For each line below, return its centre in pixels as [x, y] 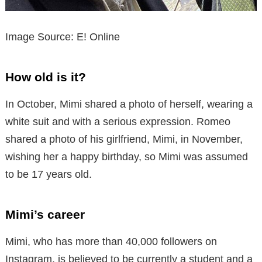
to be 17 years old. [49, 175]
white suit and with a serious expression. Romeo [118, 122]
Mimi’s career [45, 215]
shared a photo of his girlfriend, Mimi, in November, [124, 139]
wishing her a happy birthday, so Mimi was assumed [127, 157]
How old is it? [46, 77]
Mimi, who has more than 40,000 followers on [111, 242]
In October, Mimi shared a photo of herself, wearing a [129, 104]
